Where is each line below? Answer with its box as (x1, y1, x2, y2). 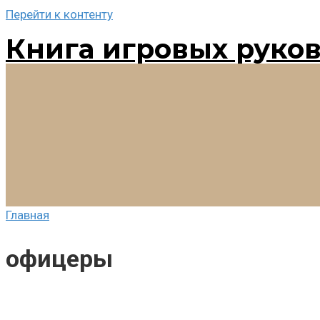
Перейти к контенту (6, 7, 113, 21)
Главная (6, 208, 49, 222)
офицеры (6, 244, 113, 273)
